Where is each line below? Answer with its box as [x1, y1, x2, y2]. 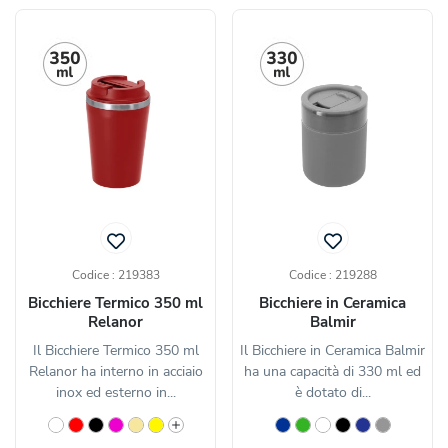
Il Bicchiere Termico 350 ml [32, 341, 199, 361]
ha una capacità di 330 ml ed [244, 362, 421, 382]
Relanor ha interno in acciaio [28, 362, 203, 382]
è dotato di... [294, 383, 371, 403]
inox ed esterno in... [55, 383, 176, 403]
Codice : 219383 [71, 267, 160, 284]
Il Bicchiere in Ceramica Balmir [240, 341, 425, 361]
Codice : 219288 [288, 267, 377, 284]
